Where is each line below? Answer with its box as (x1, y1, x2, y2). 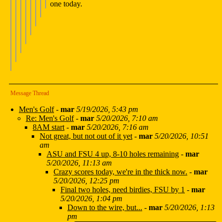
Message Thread (10, 90, 49, 97)
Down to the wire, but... (67, 203, 142, 212)
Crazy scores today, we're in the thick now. (54, 167, 187, 176)
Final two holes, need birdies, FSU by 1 (60, 185, 185, 194)
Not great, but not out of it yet (40, 132, 132, 141)
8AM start (33, 123, 64, 132)
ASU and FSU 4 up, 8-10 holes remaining (47, 150, 179, 159)
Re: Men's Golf (26, 114, 74, 123)
